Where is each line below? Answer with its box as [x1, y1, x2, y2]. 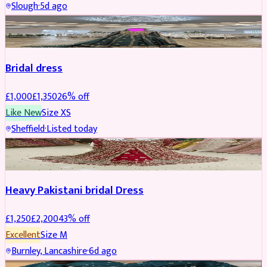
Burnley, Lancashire [11, 243, 87, 260]
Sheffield [11, 120, 45, 137]
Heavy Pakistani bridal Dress [5, 181, 144, 200]
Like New [5, 104, 42, 121]
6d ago [89, 243, 117, 260]
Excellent [5, 227, 41, 244]
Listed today [46, 120, 97, 137]
